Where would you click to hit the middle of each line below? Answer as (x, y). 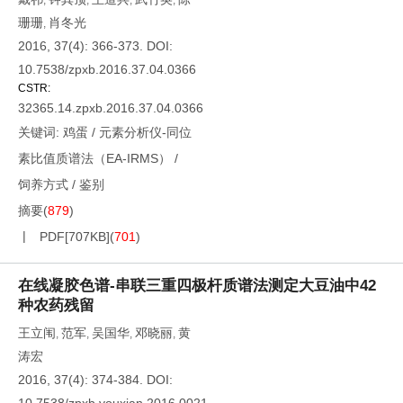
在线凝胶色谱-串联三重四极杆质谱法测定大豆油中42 (197, 286)
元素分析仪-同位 (145, 132)
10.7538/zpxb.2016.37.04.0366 (107, 69)
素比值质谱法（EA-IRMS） (94, 158)
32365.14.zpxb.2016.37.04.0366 (111, 108)
